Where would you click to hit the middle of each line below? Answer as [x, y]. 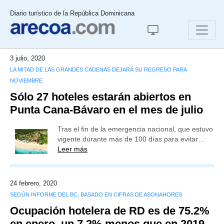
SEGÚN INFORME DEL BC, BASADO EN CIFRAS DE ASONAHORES [96, 194]
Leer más [72, 149]
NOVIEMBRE [26, 80]
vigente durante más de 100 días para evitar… [131, 139]
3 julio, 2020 [27, 58]
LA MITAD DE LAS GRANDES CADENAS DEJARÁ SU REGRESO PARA [98, 69]
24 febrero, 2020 [33, 183]
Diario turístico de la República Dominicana [72, 13]
